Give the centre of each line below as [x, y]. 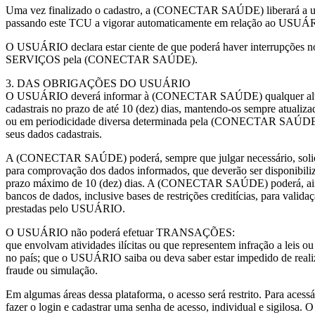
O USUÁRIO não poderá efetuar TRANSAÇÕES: [120, 232]
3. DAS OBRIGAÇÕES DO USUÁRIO [98, 83]
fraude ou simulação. [52, 270]
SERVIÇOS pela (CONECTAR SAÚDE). [102, 59]
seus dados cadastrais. [54, 134]
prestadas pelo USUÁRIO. [65, 208]
